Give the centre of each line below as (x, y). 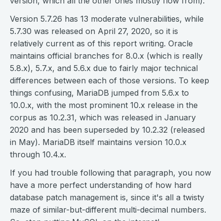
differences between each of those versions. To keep (110, 81)
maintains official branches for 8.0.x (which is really (106, 56)
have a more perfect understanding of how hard (101, 185)
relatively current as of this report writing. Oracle (101, 44)
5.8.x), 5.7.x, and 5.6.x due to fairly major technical (104, 68)
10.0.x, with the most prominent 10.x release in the (104, 105)
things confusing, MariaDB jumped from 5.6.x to (99, 93)
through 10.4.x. (38, 155)
